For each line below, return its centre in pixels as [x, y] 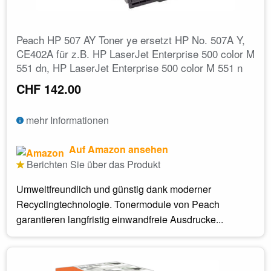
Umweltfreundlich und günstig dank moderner [114, 189]
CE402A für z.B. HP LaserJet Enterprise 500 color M [135, 53]
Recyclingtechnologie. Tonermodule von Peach [118, 204]
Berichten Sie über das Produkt [92, 164]
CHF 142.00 [49, 88]
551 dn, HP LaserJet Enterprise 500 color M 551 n [129, 67]
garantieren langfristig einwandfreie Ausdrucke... [120, 219]
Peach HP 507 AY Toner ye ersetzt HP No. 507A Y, [131, 39]
